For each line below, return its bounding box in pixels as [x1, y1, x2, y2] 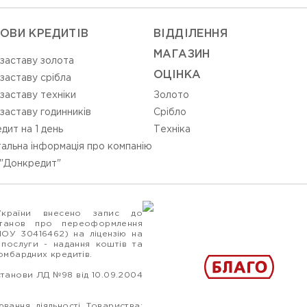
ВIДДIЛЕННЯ [153, 29, 228, 39]
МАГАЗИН [153, 49, 210, 60]
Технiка [153, 125, 191, 134]
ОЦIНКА [153, 70, 201, 80]
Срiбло [153, 108, 186, 116]
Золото [153, 91, 189, 99]
